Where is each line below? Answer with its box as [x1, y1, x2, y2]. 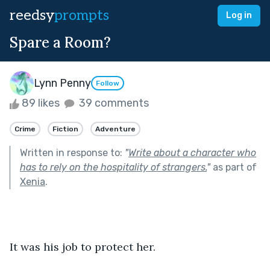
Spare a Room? [10, 33, 111, 52]
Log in [226, 10, 252, 20]
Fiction [52, 124, 78, 133]
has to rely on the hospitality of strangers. [20, 161, 207, 173]
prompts [54, 7, 109, 24]
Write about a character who [128, 146, 256, 159]
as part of [210, 161, 257, 173]
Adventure [95, 124, 136, 133]
